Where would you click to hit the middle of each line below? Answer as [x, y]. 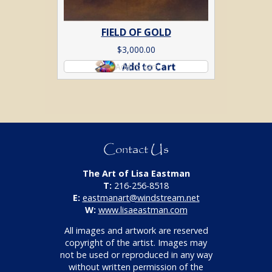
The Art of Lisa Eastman [136, 173]
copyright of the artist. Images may [136, 243]
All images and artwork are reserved [136, 230]
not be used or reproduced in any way [136, 255]
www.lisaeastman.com [143, 209]
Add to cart [136, 67]
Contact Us [136, 150]
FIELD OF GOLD [136, 32]
